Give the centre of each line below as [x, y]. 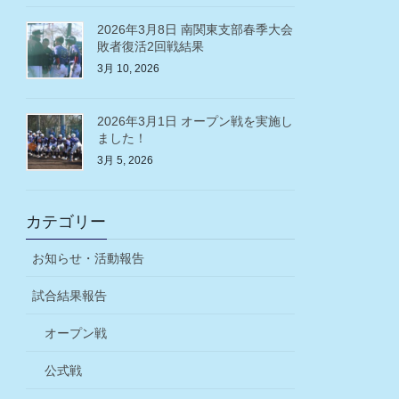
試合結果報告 [70, 295]
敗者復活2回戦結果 [151, 47]
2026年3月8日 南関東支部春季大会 [195, 30]
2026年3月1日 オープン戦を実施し [195, 122]
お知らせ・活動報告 [89, 258]
